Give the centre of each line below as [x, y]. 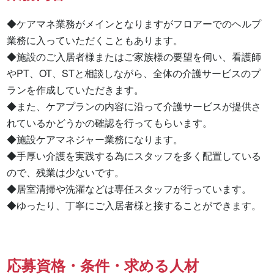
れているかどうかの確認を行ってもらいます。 [111, 123]
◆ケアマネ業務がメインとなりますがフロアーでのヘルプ [134, 24]
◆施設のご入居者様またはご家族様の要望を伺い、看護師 [134, 57]
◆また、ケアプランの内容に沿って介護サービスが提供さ [134, 106]
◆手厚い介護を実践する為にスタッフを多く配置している [134, 156]
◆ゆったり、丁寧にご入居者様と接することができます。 [134, 206]
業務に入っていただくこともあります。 [95, 40]
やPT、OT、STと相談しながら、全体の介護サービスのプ [134, 73]
